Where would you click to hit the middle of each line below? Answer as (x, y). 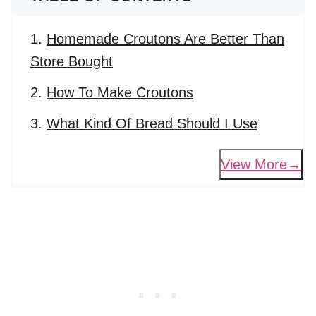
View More (254, 164)
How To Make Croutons (120, 92)
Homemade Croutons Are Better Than (165, 39)
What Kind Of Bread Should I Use (152, 123)
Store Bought (72, 61)
